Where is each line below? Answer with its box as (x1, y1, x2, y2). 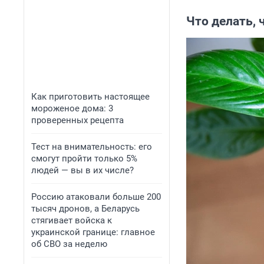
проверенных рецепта (31, 115, 124, 126)
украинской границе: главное (31, 227, 155, 237)
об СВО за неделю (31, 239, 107, 249)
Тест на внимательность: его (31, 141, 152, 152)
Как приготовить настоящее (31, 91, 150, 102)
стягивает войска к (31, 215, 112, 226)
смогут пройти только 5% (31, 153, 137, 164)
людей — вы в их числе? (31, 165, 134, 176)
